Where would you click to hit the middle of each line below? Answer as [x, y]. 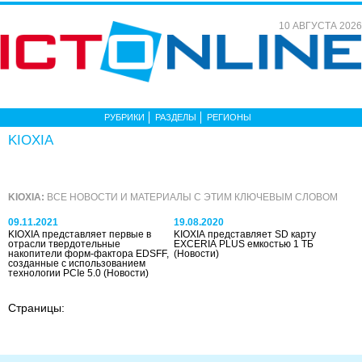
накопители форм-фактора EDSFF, [88, 254]
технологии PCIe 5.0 [56, 273]
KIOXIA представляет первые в [80, 234]
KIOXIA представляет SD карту [245, 234]
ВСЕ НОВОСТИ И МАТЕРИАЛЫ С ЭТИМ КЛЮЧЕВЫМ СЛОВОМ [191, 197]
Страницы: [36, 308]
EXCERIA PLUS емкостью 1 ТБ [244, 244]
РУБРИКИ [124, 117]
